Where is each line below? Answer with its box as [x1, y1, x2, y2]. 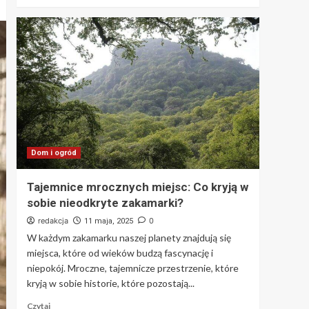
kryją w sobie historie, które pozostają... [26, 277, 195, 289]
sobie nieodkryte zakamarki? [26, 195, 183, 210]
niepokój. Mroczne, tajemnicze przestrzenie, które [26, 261, 239, 274]
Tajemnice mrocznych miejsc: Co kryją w [26, 179, 248, 194]
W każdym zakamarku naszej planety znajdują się [26, 231, 231, 243]
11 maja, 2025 [83, 216, 133, 226]
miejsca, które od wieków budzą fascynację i [26, 246, 213, 259]
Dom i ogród [30, 148, 77, 157]
